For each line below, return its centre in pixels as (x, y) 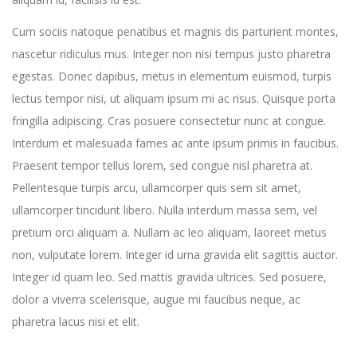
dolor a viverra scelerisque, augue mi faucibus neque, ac (156, 299)
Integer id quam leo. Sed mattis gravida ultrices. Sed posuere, (169, 277)
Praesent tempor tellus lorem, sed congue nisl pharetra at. (162, 165)
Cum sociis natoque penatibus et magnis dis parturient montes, (175, 31)
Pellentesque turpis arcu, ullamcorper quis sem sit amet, (157, 187)
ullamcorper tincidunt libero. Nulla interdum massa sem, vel (165, 210)
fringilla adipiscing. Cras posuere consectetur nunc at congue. (169, 120)
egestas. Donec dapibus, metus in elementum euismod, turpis (172, 76)
